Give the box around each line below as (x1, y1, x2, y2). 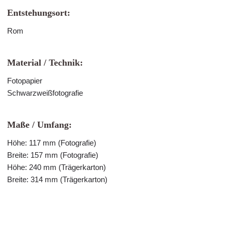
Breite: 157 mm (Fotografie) (7, 151, 98, 159)
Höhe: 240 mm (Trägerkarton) (7, 163, 106, 172)
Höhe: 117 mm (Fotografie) (7, 138, 96, 147)
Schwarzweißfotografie (7, 89, 83, 97)
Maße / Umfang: (7, 120, 72, 130)
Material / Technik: (7, 58, 83, 68)
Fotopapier (7, 76, 42, 85)
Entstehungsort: (7, 8, 70, 18)
